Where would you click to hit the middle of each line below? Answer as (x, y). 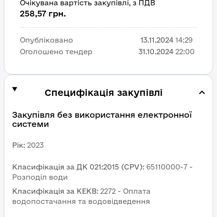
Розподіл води (40, 177)
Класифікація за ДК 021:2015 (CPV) (77, 167)
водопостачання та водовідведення (81, 201)
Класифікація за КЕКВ (54, 191)
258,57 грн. (43, 13)
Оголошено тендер (56, 52)
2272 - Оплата (125, 191)
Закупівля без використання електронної (102, 115)
